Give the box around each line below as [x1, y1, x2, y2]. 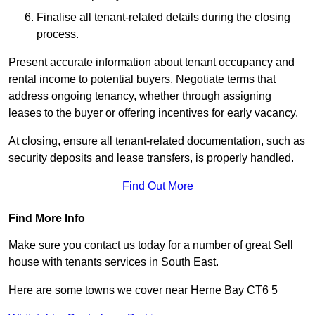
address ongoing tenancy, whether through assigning [8, 90, 271, 103]
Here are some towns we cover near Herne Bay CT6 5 [8, 284, 278, 297]
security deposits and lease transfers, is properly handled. [8, 152, 294, 165]
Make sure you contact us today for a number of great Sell [8, 239, 293, 252]
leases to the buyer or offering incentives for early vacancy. [8, 107, 298, 120]
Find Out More [122, 180, 193, 193]
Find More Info [8, 212, 85, 225]
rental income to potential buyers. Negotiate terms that [8, 73, 276, 86]
